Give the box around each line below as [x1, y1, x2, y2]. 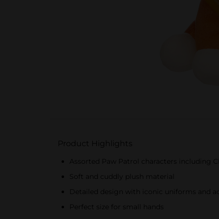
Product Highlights [58, 139, 132, 148]
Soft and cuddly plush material [69, 172, 175, 181]
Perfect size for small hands [69, 202, 164, 211]
